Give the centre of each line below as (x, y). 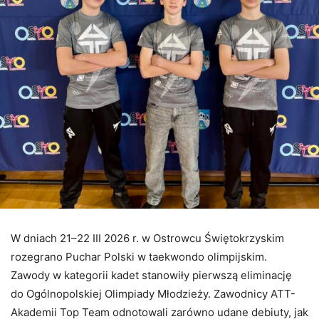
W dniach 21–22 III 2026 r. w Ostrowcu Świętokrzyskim (147, 239)
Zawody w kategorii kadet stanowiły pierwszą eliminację (151, 276)
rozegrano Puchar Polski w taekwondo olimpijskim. (139, 257)
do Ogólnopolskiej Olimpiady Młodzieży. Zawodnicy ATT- (153, 294)
